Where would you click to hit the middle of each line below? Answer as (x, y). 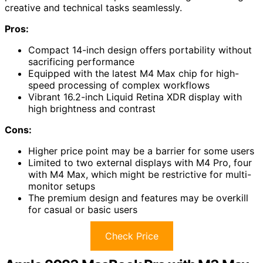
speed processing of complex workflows (119, 85)
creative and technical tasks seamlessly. (93, 7)
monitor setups (62, 186)
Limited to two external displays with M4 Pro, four (140, 162)
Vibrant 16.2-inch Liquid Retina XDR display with (135, 97)
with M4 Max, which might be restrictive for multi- (140, 174)
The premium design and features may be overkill (138, 198)
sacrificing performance (81, 61)
